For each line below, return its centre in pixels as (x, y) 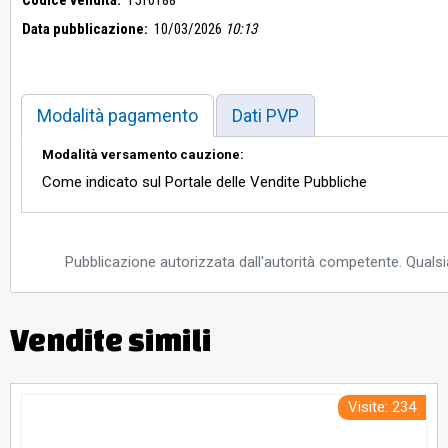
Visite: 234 (382, 406)
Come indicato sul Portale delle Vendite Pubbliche (204, 181)
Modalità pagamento (117, 115)
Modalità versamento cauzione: (143, 154)
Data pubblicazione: (85, 28)
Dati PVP (265, 115)
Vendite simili (110, 339)
